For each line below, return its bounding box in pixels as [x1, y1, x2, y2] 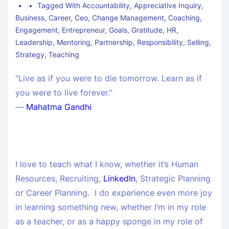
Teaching [49, 50, 79, 59]
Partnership [95, 38, 133, 47]
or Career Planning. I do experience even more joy [15, 188, 212, 198]
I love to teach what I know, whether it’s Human [15, 159, 198, 170]
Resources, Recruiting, [15, 173, 103, 184]
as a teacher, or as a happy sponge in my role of [15, 216, 203, 227]
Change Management [92, 13, 164, 22]
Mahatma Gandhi [26, 102, 91, 112]
